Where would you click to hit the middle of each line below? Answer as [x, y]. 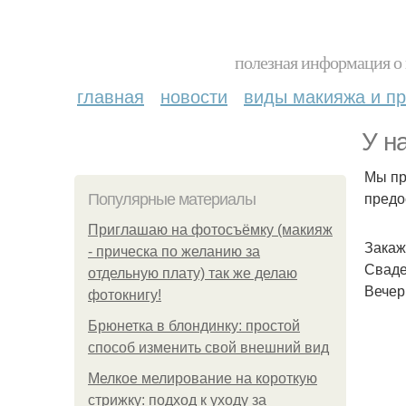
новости [194, 96]
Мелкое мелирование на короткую [203, 378]
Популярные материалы [172, 199]
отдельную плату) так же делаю [193, 273]
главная [111, 96]
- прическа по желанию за [174, 251]
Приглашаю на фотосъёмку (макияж [210, 230]
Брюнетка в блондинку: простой [194, 326]
